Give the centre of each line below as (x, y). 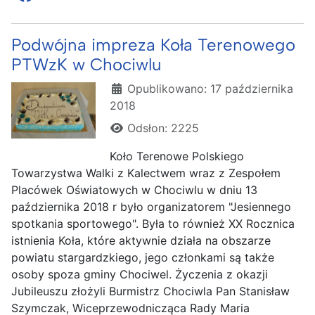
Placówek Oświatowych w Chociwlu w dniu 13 (134, 189)
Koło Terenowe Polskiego (177, 156)
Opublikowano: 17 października (210, 88)
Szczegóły (137, 88)
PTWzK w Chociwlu (86, 64)
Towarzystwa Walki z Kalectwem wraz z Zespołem (146, 173)
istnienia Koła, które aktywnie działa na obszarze (141, 240)
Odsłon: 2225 (163, 128)
